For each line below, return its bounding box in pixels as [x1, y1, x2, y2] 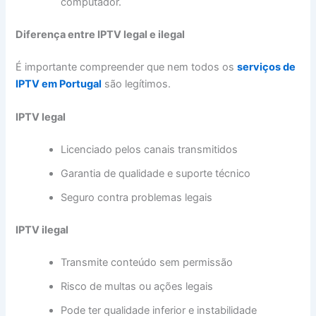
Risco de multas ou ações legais [61, 280, 214, 293]
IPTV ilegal [16, 224, 69, 237]
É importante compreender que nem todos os [16, 61, 238, 74]
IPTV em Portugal [16, 78, 102, 91]
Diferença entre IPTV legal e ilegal [16, 28, 186, 42]
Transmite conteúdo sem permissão [61, 256, 233, 269]
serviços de [237, 61, 296, 74]
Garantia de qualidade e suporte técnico [61, 167, 251, 181]
